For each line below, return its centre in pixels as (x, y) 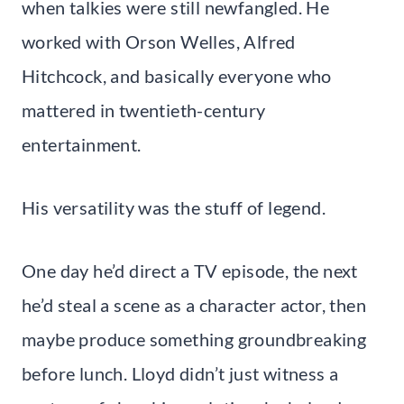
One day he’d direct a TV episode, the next (190, 270)
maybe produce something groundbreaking (194, 339)
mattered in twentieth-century (144, 110)
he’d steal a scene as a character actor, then (194, 304)
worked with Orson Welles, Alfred (159, 41)
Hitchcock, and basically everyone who (177, 75)
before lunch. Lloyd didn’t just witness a (180, 373)
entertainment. (82, 144)
